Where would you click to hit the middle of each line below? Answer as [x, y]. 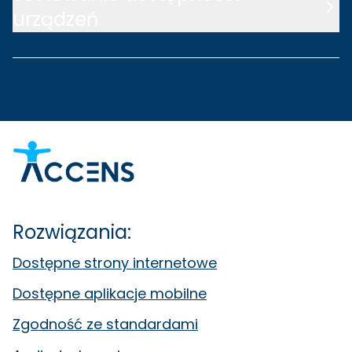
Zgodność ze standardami [105, 324]
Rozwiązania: [72, 232]
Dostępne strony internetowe [115, 262]
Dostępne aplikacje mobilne [110, 294]
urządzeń [55, 19]
